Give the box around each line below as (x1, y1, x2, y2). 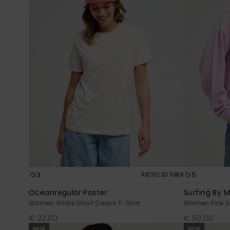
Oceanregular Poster (29, 187, 107, 198)
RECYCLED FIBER (141, 171, 184, 179)
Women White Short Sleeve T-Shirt (29, 199, 141, 208)
